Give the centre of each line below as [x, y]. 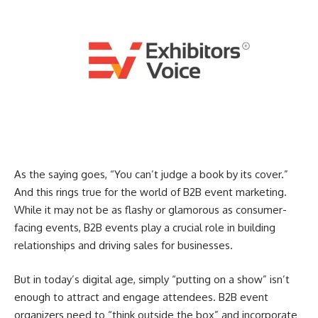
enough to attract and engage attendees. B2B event [141, 297]
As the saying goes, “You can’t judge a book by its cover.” [151, 175]
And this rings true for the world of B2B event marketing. [150, 192]
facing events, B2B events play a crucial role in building [145, 228]
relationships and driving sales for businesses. [124, 246]
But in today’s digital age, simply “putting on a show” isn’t [152, 279]
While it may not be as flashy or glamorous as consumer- [150, 210]
